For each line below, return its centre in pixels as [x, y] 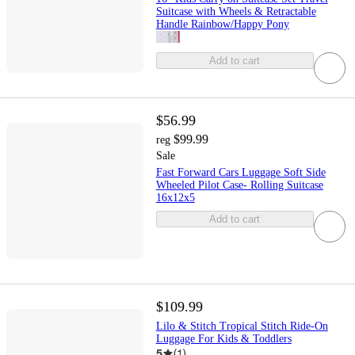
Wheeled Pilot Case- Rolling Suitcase [239, 185]
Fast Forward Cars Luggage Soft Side [240, 172]
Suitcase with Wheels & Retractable [236, 11]
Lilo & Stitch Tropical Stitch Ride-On [242, 326]
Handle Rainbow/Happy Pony [222, 24]
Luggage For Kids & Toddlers [223, 339]
